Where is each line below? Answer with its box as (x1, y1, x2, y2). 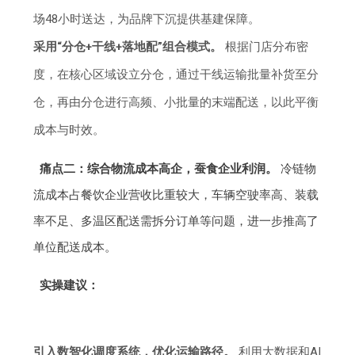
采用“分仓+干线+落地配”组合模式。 (33, 40, 223, 55)
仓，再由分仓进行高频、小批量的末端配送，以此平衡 (33, 95, 319, 110)
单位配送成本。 (33, 240, 117, 255)
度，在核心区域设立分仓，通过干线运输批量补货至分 (33, 67, 319, 82)
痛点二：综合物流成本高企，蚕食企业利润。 (39, 162, 277, 177)
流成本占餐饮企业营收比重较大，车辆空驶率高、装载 (33, 188, 319, 203)
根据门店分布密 (222, 40, 309, 55)
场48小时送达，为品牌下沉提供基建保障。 (33, 12, 261, 27)
